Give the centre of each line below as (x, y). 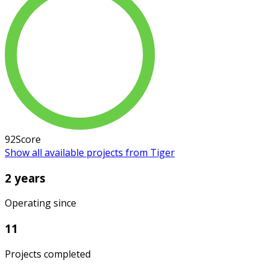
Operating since (41, 203)
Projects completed (48, 254)
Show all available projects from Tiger (90, 153)
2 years (25, 178)
